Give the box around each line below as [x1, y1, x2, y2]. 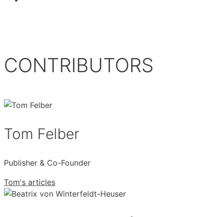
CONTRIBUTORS [4, 53, 154, 77]
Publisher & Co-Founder [4, 157, 91, 168]
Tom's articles [4, 177, 55, 187]
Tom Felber [4, 124, 79, 142]
